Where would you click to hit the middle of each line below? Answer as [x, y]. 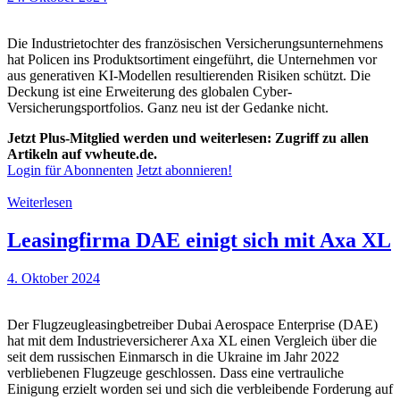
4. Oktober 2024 [54, 278]
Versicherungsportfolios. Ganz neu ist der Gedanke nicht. [168, 108]
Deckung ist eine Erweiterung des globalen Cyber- [150, 92]
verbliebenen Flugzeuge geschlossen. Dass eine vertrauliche [175, 373]
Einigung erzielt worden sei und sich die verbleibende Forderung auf [200, 389]
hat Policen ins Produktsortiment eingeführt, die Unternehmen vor [192, 60]
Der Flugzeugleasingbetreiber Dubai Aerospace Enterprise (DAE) [192, 325]
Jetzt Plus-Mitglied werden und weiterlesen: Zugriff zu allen [188, 138]
